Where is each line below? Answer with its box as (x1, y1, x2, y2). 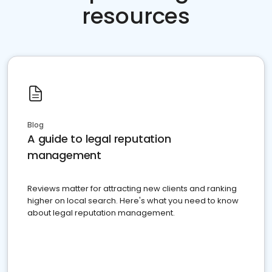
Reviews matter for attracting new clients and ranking (27, 183, 237, 194)
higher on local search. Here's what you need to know (27, 195, 239, 206)
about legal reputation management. (27, 207, 175, 219)
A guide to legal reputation (27, 131, 171, 146)
